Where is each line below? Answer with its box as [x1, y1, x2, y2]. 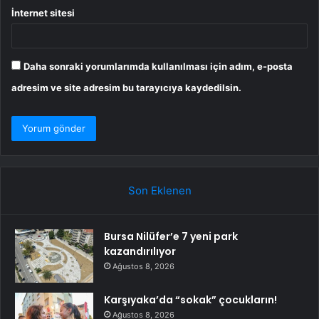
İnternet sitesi [11, 7, 75, 19]
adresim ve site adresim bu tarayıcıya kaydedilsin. [11, 82, 241, 94]
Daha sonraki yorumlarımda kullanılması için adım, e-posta [23, 61, 293, 73]
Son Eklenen [127, 184, 192, 198]
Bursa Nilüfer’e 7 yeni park [104, 229, 238, 244]
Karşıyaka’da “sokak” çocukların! [104, 293, 277, 308]
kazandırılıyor [104, 244, 176, 259]
